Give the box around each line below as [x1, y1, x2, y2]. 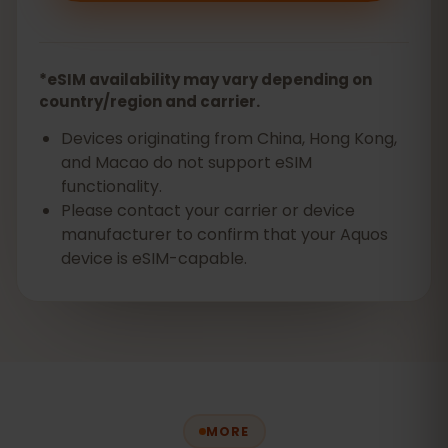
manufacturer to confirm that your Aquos [61, 223, 388, 246]
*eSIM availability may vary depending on [39, 69, 372, 90]
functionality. [61, 175, 162, 198]
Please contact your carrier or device [61, 199, 355, 222]
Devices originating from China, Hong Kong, [61, 127, 397, 150]
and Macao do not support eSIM [61, 151, 312, 174]
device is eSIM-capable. [61, 247, 247, 270]
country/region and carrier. [39, 91, 260, 112]
